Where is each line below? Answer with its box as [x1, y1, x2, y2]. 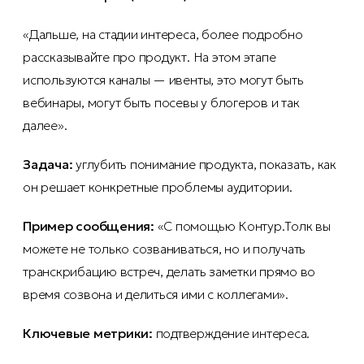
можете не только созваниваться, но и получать [23, 240, 306, 258]
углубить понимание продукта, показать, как [72, 156, 337, 173]
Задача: [23, 156, 73, 173]
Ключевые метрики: [23, 325, 153, 342]
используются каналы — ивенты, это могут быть [23, 71, 304, 89]
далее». [23, 117, 67, 134]
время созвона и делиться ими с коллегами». [23, 286, 288, 303]
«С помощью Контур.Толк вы [154, 218, 331, 235]
